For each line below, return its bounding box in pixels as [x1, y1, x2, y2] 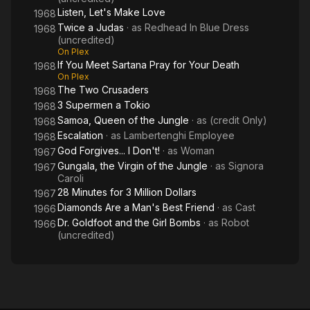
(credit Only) [210, 114, 267, 126]
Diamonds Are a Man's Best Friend [57, 201, 215, 213]
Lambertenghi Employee [124, 129, 235, 141]
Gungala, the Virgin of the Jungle [57, 160, 208, 172]
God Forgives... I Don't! [57, 145, 160, 156]
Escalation [57, 129, 103, 141]
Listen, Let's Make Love [57, 6, 165, 18]
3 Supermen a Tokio [57, 99, 150, 111]
